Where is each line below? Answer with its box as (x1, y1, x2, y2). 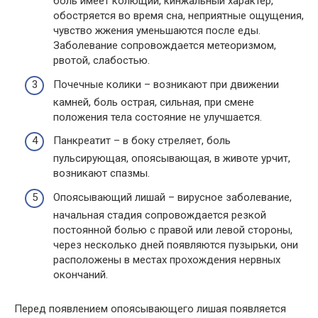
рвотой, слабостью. (53, 54, 150, 67)
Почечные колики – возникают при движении (53, 77, 279, 91)
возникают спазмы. (53, 167, 150, 180)
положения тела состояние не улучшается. (53, 110, 262, 124)
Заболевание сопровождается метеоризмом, (53, 39, 276, 52)
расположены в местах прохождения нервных (53, 253, 280, 266)
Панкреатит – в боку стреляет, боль (53, 134, 231, 147)
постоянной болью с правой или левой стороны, (53, 223, 292, 236)
